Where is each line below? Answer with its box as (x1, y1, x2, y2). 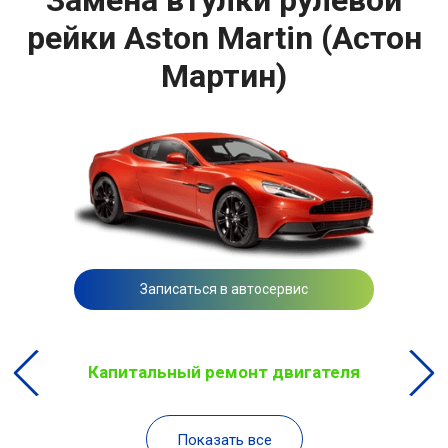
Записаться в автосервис (140, 281, 308, 298)
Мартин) (161, 56, 287, 95)
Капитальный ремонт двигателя (88, 362, 360, 383)
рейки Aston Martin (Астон (26, 18, 422, 57)
